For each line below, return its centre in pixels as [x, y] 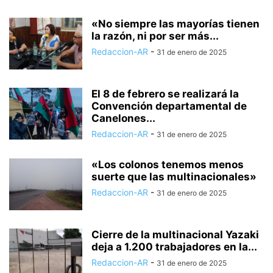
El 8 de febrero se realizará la [165, 94]
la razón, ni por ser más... [155, 36]
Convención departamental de [169, 106]
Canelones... [123, 118]
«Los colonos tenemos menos [168, 165]
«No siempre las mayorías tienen [175, 24]
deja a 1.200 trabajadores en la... [174, 247]
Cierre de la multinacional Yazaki [175, 235]
